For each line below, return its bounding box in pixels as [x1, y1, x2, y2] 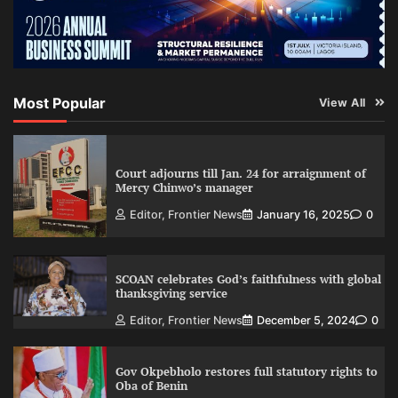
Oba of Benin [115, 378, 187, 394]
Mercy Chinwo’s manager [115, 179, 253, 195]
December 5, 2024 [256, 313, 355, 327]
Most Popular [13, 93, 106, 112]
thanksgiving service [115, 286, 227, 302]
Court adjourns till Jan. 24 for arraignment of [115, 165, 366, 181]
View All [318, 95, 366, 109]
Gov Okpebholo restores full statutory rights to [115, 363, 378, 379]
